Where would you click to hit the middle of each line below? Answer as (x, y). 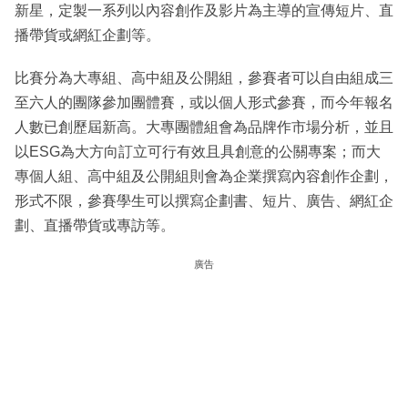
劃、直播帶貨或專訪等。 (95, 225)
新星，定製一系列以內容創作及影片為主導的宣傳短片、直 (204, 10)
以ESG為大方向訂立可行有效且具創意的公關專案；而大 (198, 151)
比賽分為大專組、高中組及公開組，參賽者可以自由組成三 (204, 77)
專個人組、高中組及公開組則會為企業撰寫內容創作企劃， (204, 176)
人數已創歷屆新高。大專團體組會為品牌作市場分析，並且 (204, 127)
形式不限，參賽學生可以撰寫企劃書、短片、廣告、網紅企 (204, 200)
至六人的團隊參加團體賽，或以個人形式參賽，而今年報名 (204, 102)
